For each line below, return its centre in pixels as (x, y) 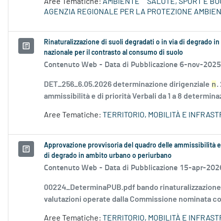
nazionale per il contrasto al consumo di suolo (113, 53)
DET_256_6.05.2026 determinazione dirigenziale (128, 85)
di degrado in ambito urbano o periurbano (108, 156)
